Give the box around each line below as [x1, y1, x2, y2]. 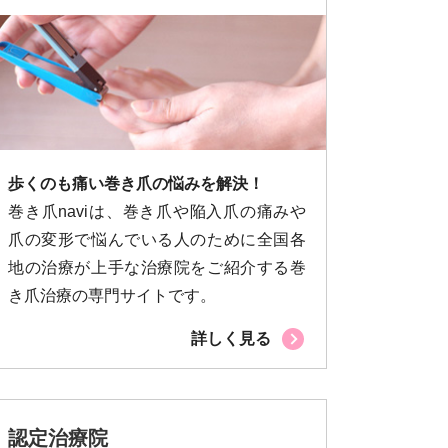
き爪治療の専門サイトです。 [8, 286, 216, 304]
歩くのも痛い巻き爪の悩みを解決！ [8, 174, 264, 192]
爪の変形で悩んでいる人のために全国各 [8, 230, 306, 248]
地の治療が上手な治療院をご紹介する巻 [8, 258, 306, 276]
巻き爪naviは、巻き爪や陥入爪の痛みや [8, 202, 306, 220]
